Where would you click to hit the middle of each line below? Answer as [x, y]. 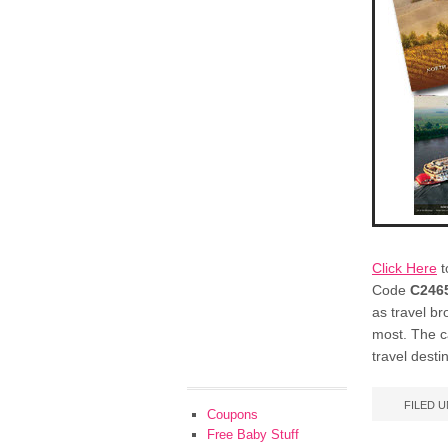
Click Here [404, 268]
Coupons [232, 414]
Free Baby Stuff [253, 434]
